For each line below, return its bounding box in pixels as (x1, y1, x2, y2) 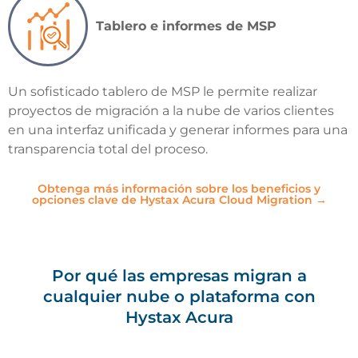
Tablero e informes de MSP (96, 18, 276, 34)
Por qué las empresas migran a (51, 265, 307, 285)
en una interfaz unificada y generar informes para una (8, 122, 348, 138)
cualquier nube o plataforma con (42, 286, 316, 306)
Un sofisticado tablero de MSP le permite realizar (8, 84, 317, 100)
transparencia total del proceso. (8, 141, 208, 157)
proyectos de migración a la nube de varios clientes (8, 103, 334, 119)
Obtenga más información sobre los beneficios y (38, 181, 320, 196)
